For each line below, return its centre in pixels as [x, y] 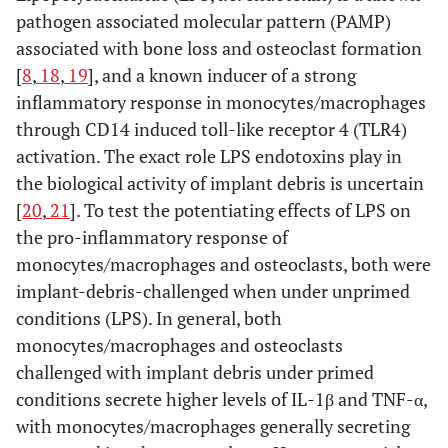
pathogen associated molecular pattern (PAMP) [203, 20]
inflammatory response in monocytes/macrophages [221, 101]
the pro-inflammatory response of [152, 236]
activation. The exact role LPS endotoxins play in [209, 155]
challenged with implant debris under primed [195, 371]
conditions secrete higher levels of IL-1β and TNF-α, [221, 398]
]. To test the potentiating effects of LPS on [240, 209]
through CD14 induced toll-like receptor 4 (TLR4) [211, 128]
